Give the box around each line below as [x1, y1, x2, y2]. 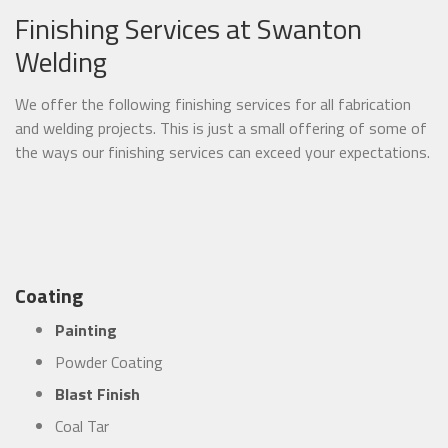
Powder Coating [55, 350, 163, 375]
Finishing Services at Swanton [15, 7, 362, 51]
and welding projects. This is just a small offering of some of [15, 116, 427, 141]
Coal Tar [55, 414, 109, 439]
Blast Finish [55, 382, 140, 407]
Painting [55, 318, 117, 343]
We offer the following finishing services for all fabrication [15, 92, 411, 117]
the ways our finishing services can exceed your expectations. [15, 140, 430, 165]
